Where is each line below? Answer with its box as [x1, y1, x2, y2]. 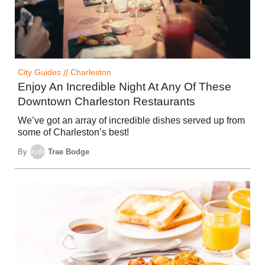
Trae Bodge [48, 147, 89, 156]
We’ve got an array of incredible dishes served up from [18, 115, 245, 126]
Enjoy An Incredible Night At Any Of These [18, 80, 231, 93]
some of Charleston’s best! [18, 127, 129, 138]
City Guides [18, 68, 61, 77]
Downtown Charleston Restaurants [18, 95, 195, 108]
